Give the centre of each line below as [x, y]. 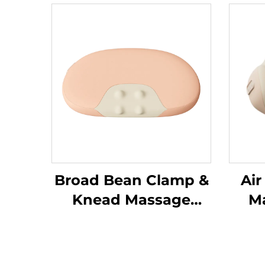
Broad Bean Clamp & [131, 180]
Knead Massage [131, 200]
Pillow [131, 219]
